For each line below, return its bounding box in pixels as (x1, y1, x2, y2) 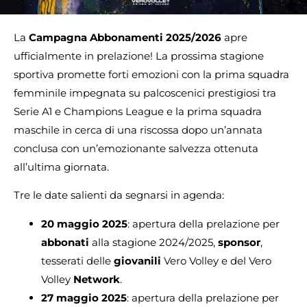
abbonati (41, 235, 92, 249)
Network (73, 272, 120, 286)
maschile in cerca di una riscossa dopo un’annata (14, 123, 262, 136)
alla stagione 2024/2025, (92, 235, 218, 249)
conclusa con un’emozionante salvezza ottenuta (14, 142, 258, 155)
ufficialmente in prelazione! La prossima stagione (14, 49, 264, 62)
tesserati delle (41, 254, 114, 267)
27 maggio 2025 (41, 291, 127, 304)
